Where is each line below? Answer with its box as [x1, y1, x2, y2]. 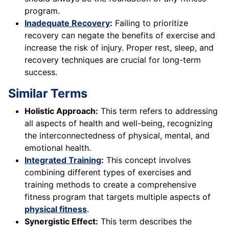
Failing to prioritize [112, 18, 188, 29]
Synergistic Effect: [25, 216, 98, 227]
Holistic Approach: [25, 106, 98, 117]
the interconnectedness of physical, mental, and [25, 130, 210, 141]
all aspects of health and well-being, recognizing [25, 118, 213, 129]
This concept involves [104, 155, 191, 166]
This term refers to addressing [98, 106, 218, 117]
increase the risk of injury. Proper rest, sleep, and [25, 42, 214, 53]
